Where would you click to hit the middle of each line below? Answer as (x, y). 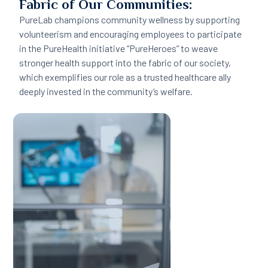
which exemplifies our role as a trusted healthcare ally (125, 77)
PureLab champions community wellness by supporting (130, 19)
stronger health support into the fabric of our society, (125, 62)
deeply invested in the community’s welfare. (106, 91)
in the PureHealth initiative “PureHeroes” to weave (119, 48)
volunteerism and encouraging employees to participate (131, 33)
